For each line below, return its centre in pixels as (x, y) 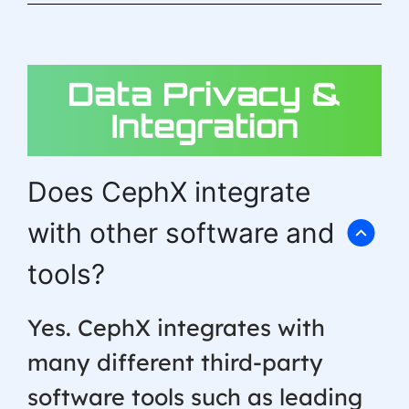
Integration (204, 126)
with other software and (181, 232)
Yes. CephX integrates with (176, 327)
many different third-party (175, 362)
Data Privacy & (204, 94)
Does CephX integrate (169, 191)
